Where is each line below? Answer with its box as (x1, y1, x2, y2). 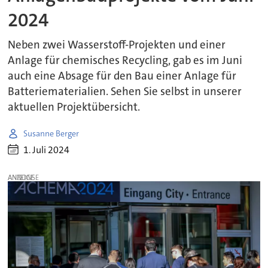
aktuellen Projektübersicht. (8, 100, 141, 115)
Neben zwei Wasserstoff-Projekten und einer (8, 38, 226, 53)
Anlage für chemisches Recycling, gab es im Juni (8, 53, 243, 68)
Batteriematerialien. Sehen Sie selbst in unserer (8, 84, 242, 99)
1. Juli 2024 (23, 143, 70, 156)
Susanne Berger (23, 127, 80, 139)
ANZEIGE (8, 172, 35, 182)
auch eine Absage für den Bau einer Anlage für (8, 69, 237, 84)
